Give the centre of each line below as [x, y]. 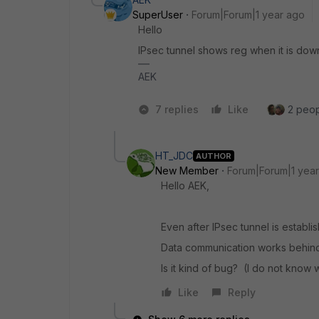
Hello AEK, [185, 186]
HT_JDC [174, 156]
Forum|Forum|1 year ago [248, 15]
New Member [187, 171]
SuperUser [158, 15]
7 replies [177, 110]
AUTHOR [214, 156]
